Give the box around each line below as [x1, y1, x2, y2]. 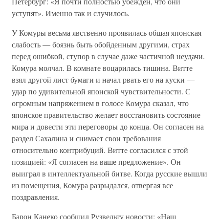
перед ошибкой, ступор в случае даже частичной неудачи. [12, 51, 205, 61]
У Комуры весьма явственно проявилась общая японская [12, 27, 201, 38]
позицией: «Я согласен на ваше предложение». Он [12, 156, 181, 167]
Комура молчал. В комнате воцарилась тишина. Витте [12, 63, 193, 73]
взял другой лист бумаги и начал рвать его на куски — [12, 74, 195, 85]
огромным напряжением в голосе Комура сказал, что [12, 98, 189, 108]
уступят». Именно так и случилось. [12, 8, 130, 18]
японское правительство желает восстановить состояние [12, 109, 200, 120]
